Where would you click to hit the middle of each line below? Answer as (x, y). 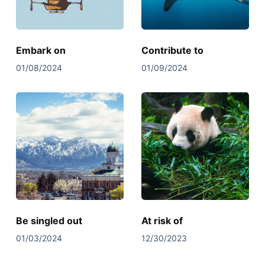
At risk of (162, 220)
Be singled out (49, 220)
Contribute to (172, 50)
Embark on (41, 50)
